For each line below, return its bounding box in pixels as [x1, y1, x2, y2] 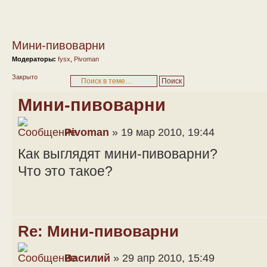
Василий [64, 252, 110, 264]
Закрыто [12, 73, 38, 80]
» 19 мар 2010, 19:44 [109, 126, 215, 138]
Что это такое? [18, 163, 113, 179]
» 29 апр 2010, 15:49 [110, 252, 215, 264]
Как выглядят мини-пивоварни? [18, 145, 218, 162]
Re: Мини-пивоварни [18, 222, 179, 240]
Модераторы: [12, 55, 56, 63]
